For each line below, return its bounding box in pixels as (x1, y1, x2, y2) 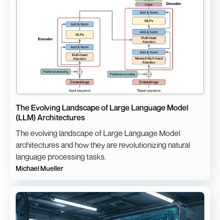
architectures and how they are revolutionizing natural (16, 140, 190, 150)
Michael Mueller (16, 164, 63, 173)
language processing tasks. (16, 152, 106, 162)
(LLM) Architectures (16, 112, 85, 123)
